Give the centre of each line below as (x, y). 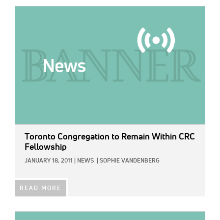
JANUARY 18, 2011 (49, 161)
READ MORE (41, 188)
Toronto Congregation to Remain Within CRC (110, 137)
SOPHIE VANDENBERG (130, 161)
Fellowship (46, 147)
